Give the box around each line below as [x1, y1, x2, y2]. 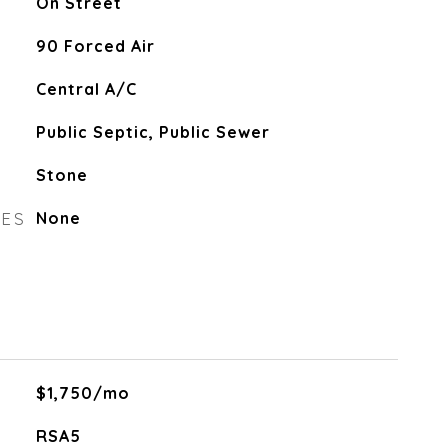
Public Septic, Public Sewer [35, 122, 270, 142]
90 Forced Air [35, 36, 155, 56]
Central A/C [35, 79, 137, 99]
